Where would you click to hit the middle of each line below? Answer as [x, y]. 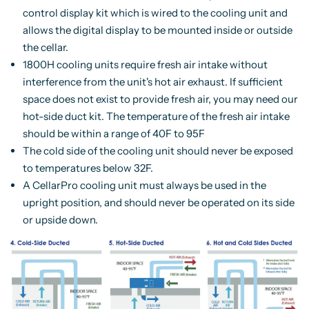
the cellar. [45, 47]
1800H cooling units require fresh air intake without [145, 64]
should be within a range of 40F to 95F [113, 133]
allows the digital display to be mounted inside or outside [157, 30]
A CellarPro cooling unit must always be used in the [144, 185]
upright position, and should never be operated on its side [158, 202]
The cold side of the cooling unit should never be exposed [158, 150]
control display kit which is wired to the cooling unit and [155, 12]
